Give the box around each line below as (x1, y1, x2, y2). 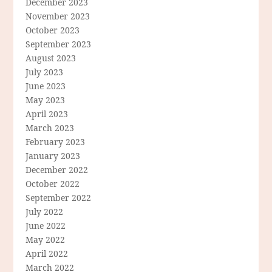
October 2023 (25, 24, 80, 36)
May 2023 (25, 94, 66, 106)
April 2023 (25, 108, 69, 120)
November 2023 (25, 10, 90, 22)
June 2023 (25, 80, 66, 92)
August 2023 (25, 52, 76, 64)
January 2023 (25, 150, 81, 162)
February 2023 (25, 136, 86, 148)
